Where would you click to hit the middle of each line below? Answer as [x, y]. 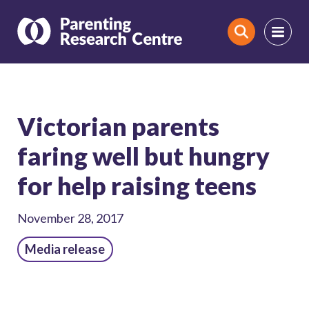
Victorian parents [118, 126]
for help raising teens [137, 185]
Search [256, 39]
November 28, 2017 [70, 218]
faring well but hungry [143, 156]
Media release [65, 249]
